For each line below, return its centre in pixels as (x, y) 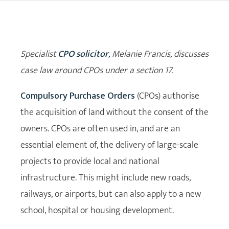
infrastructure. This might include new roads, (106, 178)
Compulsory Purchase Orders (78, 96)
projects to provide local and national (90, 161)
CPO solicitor (83, 54)
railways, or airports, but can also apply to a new (111, 194)
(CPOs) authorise (167, 96)
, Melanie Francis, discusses (158, 54)
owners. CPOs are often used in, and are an (100, 129)
